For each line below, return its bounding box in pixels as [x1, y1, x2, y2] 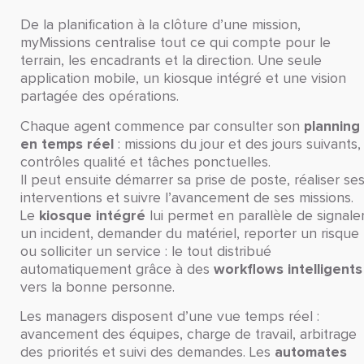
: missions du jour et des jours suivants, [114, 136, 361, 152]
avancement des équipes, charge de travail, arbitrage [20, 327, 357, 342]
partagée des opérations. [20, 89, 179, 105]
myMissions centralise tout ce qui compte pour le [20, 36, 331, 51]
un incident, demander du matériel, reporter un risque [20, 226, 359, 241]
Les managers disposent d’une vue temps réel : [20, 309, 319, 324]
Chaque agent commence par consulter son [20, 119, 304, 134]
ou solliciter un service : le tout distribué [20, 244, 271, 259]
